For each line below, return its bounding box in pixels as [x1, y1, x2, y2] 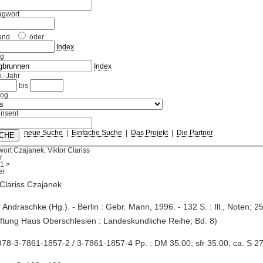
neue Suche [23, 129, 63, 137]
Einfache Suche [71, 129, 122, 137]
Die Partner [176, 129, 213, 137]
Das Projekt [130, 129, 168, 137]
